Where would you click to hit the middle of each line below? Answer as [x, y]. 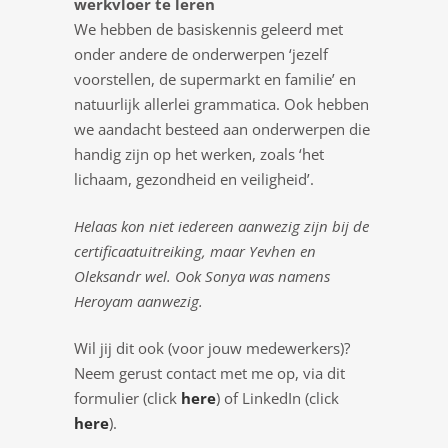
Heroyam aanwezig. [138, 301]
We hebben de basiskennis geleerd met [208, 29]
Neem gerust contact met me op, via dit [209, 373]
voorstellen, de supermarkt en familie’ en [215, 79]
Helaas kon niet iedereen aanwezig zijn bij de [221, 226]
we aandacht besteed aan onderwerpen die [222, 129]
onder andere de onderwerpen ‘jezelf [201, 54]
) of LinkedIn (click [277, 398]
